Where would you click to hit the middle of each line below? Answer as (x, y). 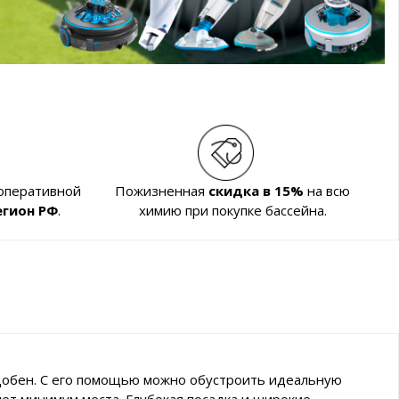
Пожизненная (162, 191)
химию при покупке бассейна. (232, 211)
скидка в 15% (256, 191)
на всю (327, 191)
